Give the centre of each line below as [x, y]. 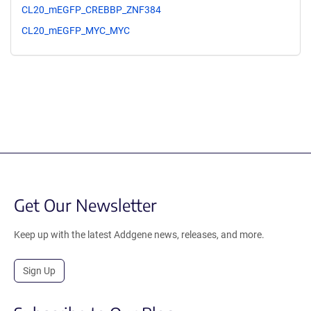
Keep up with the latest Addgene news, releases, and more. [139, 234]
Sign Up [39, 270]
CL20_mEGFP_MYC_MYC [76, 30]
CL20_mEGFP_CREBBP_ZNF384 [91, 9]
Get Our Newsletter [85, 204]
